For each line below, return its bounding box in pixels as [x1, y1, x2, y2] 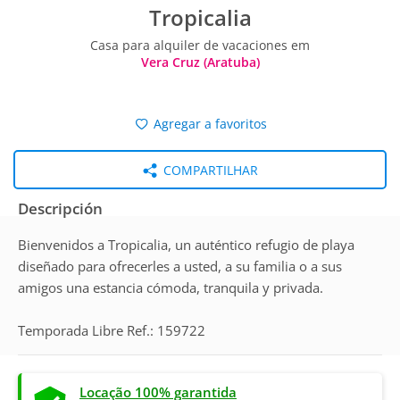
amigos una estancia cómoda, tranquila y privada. [18, 279, 323, 296]
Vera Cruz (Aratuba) [140, 54, 260, 71]
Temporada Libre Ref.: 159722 [18, 321, 205, 339]
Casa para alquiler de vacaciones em [90, 37, 310, 54]
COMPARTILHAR [159, 162, 258, 179]
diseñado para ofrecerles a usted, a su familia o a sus [18, 257, 342, 275]
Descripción [18, 198, 103, 219]
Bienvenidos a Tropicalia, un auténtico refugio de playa [18, 236, 354, 254]
